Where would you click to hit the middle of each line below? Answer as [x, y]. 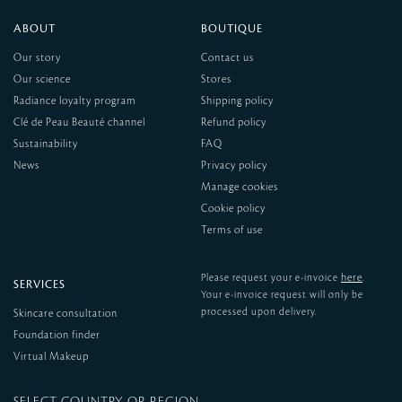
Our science [42, 79]
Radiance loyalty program [75, 100]
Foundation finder [57, 335]
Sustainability [46, 144]
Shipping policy [237, 100]
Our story [37, 57]
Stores [216, 79]
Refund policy [234, 122]
